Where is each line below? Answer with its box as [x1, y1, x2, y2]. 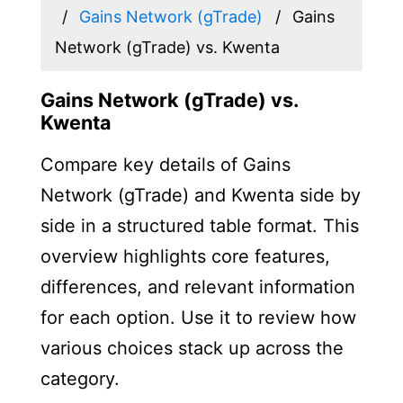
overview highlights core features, [40, 245, 330, 267]
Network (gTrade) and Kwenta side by [40, 184, 361, 206]
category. [40, 367, 120, 390]
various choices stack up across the [40, 336, 344, 359]
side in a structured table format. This [40, 214, 359, 237]
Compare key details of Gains [40, 153, 291, 175]
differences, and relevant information [40, 275, 355, 298]
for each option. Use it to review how [40, 306, 356, 328]
